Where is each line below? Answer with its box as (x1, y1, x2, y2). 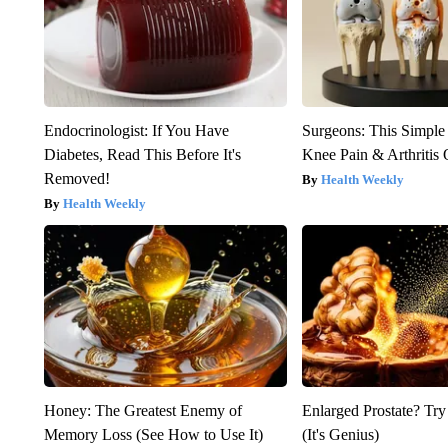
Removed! (43, 170, 110, 188)
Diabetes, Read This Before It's (43, 146, 241, 164)
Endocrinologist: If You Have (43, 122, 229, 140)
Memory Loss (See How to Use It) (43, 426, 263, 444)
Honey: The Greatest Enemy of (43, 402, 242, 420)
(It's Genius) (302, 426, 380, 444)
